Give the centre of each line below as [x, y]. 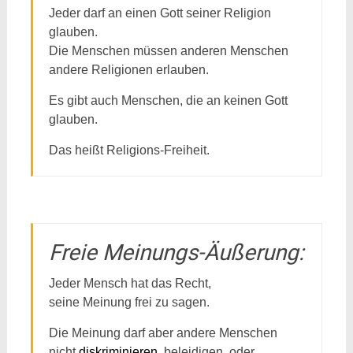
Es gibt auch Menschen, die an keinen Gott [168, 100]
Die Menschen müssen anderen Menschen [168, 51]
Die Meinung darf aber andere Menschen [163, 333]
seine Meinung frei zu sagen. [129, 302]
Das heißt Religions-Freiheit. [129, 150]
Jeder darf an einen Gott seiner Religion [160, 13]
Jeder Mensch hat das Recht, [130, 283]
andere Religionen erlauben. [128, 70]
